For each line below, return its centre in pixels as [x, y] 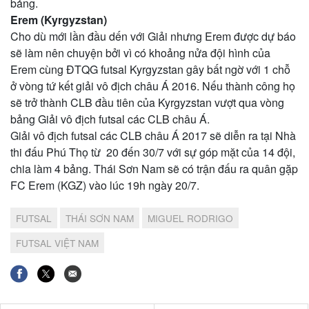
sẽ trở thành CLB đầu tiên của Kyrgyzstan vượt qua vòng [147, 102]
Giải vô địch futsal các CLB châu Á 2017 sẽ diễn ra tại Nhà [153, 135]
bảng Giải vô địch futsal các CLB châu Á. [110, 119]
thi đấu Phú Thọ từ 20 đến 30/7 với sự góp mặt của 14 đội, [153, 152]
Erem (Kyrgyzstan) [59, 19]
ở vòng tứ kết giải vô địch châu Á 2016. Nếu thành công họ [153, 86]
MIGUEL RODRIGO [190, 218]
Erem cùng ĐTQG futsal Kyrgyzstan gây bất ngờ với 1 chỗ [150, 69]
